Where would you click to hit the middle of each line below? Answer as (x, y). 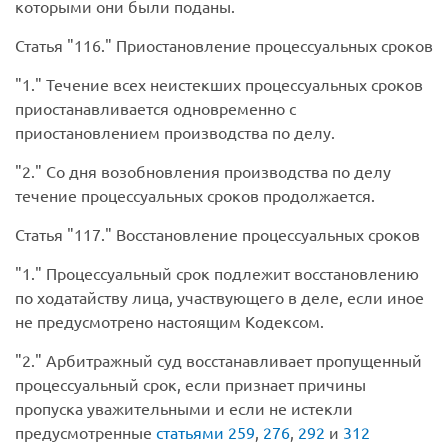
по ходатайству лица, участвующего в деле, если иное (219, 297)
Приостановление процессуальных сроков (272, 45)
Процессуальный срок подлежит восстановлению (230, 273)
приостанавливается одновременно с (155, 108)
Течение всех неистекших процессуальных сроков (232, 84)
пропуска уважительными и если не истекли (184, 408)
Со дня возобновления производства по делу (216, 171)
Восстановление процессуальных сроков (266, 234)
